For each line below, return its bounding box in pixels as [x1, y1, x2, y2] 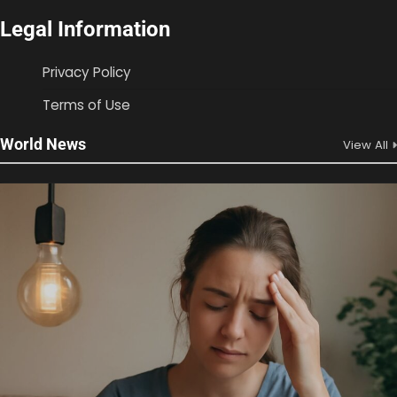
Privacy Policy [43, 62, 131, 82]
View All [343, 136, 388, 153]
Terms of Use [43, 95, 130, 114]
